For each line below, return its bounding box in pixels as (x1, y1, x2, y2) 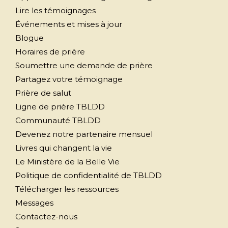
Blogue (15, 33, 44, 43)
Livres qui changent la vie (15, 142, 112, 153)
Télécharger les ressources (15, 184, 119, 194)
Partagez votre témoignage (15, 74, 123, 84)
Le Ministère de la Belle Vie (15, 156, 120, 166)
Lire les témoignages (15, 5, 96, 15)
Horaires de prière (15, 46, 85, 56)
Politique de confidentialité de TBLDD (15, 170, 162, 180)
